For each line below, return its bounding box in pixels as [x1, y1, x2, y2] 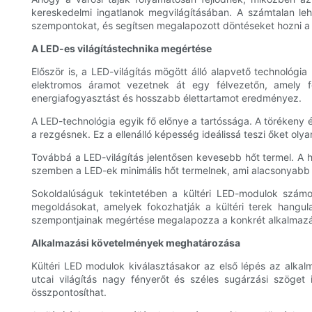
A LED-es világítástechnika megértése [31, 42, 212, 55]
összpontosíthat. [31, 286, 107, 299]
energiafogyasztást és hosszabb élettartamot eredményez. [31, 92, 302, 104]
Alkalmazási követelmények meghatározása [31, 237, 240, 249]
